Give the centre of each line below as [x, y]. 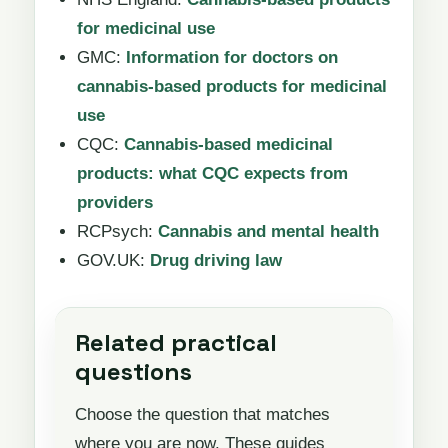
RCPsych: [117, 232]
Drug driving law [215, 261]
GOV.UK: [113, 261]
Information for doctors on [231, 58]
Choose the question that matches [202, 415]
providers [114, 203]
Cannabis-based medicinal [228, 145]
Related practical [176, 343]
